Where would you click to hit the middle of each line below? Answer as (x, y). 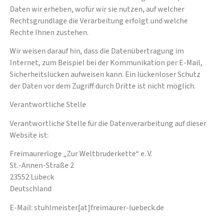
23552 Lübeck (32, 177)
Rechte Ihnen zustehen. (49, 32)
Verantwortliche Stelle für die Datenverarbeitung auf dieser (108, 123)
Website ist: (29, 135)
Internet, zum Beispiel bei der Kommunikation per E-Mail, (106, 63)
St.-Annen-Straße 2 (42, 166)
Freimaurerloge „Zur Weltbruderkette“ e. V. (81, 154)
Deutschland (31, 189)
